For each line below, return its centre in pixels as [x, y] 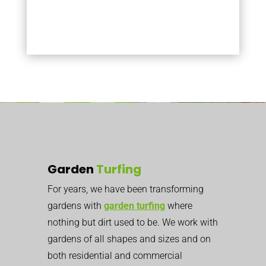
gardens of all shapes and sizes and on [129, 239]
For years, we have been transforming [126, 189]
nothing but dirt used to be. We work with [133, 222]
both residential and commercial [115, 256]
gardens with [76, 206]
